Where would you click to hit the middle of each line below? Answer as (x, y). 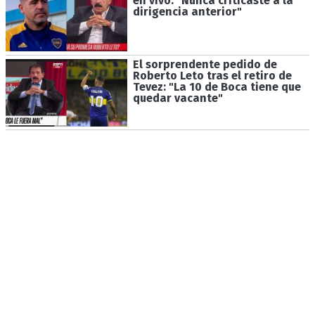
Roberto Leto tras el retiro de (212, 75)
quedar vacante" (178, 98)
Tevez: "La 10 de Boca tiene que (217, 86)
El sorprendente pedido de (205, 64)
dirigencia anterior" (187, 12)
